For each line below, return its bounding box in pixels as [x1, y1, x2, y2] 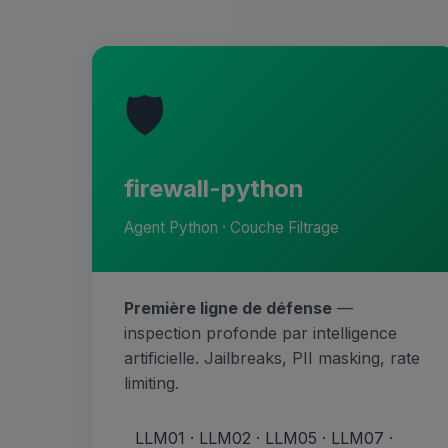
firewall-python [124, 174, 304, 204]
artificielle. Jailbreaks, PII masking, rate [124, 348, 420, 369]
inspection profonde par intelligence [124, 323, 397, 344]
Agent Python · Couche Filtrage [124, 218, 339, 238]
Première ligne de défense [124, 298, 332, 319]
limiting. [124, 373, 179, 394]
